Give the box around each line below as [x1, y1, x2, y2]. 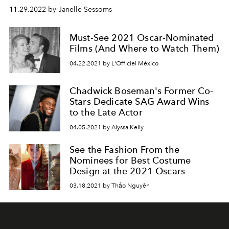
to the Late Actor [70, 107, 143, 118]
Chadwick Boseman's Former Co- [70, 85, 214, 96]
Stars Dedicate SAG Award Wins [70, 96, 210, 107]
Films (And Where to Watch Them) [70, 43, 219, 54]
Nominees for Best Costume [70, 154, 191, 166]
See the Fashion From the [70, 144, 179, 155]
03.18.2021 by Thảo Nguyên [70, 182, 150, 190]
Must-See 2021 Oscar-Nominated [70, 32, 214, 43]
